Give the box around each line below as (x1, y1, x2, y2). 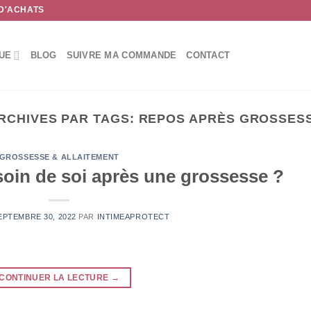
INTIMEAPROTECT (96, 212, 170, 221)
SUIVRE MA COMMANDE (66, 50, 177, 60)
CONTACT (186, 50, 230, 60)
